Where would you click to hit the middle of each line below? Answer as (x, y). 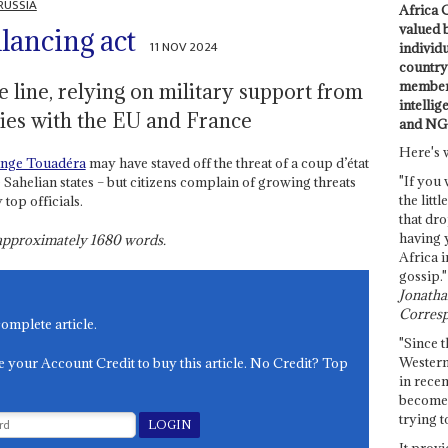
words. (143, 240)
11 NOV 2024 (184, 47)
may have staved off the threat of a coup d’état (227, 163)
